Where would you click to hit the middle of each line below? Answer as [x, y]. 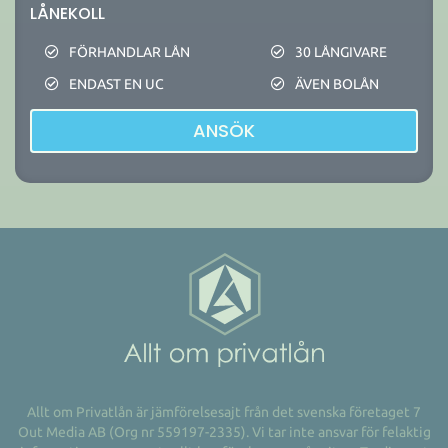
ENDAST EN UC [116, 84]
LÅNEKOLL [67, 13]
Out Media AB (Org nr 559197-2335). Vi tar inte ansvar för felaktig [224, 432]
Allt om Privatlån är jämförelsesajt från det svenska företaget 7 [224, 412]
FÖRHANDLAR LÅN [129, 52]
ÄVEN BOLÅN [337, 84]
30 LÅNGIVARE [341, 52]
